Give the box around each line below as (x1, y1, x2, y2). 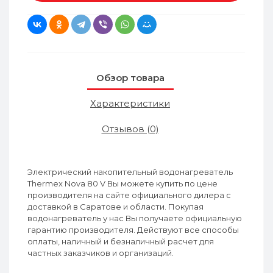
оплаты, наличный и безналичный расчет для (27, 236, 214, 246)
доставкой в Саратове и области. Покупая (27, 202, 204, 211)
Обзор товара (96, 72, 165, 83)
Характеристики (90, 97, 170, 109)
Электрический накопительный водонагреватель (27, 167, 233, 177)
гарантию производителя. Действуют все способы (27, 225, 239, 235)
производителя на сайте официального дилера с (27, 190, 231, 200)
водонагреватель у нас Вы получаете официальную (27, 213, 242, 223)
